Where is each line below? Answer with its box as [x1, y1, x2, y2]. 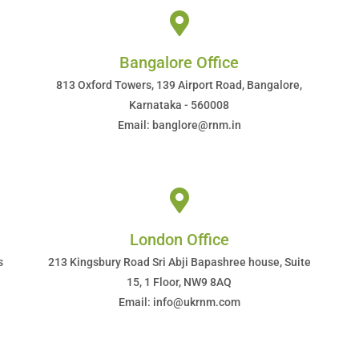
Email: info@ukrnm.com [118, 296, 240, 309]
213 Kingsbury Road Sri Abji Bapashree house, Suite [47, 256, 311, 268]
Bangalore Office [119, 53, 240, 72]
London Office [129, 230, 229, 249]
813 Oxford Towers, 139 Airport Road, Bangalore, [56, 79, 303, 91]
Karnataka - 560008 [129, 99, 230, 111]
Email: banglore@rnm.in [117, 119, 241, 131]
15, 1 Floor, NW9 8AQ [127, 276, 232, 288]
